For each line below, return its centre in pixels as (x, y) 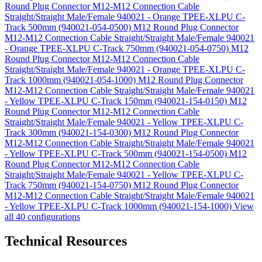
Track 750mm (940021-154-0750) (69, 185)
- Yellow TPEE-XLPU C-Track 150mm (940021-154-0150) (117, 101)
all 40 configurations (42, 216)
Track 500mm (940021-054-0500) (69, 27)
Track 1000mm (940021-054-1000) (71, 80)
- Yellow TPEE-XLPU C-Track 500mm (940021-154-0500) (117, 153)
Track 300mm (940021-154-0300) (69, 132)
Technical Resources (66, 241)
